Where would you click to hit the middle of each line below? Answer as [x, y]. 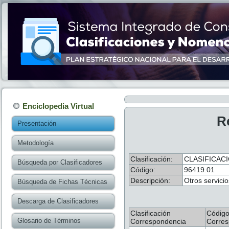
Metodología [36, 143]
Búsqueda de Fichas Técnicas [62, 182]
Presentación [37, 123]
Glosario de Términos [49, 221]
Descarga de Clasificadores [58, 201]
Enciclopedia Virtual [58, 106]
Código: [143, 170]
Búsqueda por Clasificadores [60, 162]
